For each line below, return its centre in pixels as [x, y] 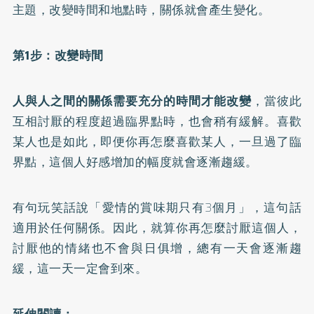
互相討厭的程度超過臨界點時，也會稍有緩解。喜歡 [157, 121]
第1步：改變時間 [58, 55]
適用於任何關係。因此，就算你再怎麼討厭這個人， [157, 228]
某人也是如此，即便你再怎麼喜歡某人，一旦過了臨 [157, 142]
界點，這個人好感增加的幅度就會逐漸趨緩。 [135, 162]
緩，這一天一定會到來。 [80, 268]
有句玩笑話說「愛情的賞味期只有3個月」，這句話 [157, 207]
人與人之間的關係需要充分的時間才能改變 [132, 101]
